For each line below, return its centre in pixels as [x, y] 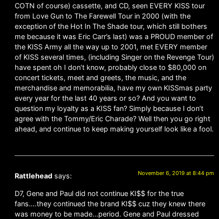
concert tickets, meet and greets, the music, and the [100, 77]
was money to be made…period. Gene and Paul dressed [107, 214]
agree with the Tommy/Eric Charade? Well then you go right [112, 118]
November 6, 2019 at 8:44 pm [176, 173]
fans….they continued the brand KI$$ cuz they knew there [110, 203]
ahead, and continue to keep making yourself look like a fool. [114, 129]
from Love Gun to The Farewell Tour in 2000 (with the [103, 16]
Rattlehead [33, 176]
